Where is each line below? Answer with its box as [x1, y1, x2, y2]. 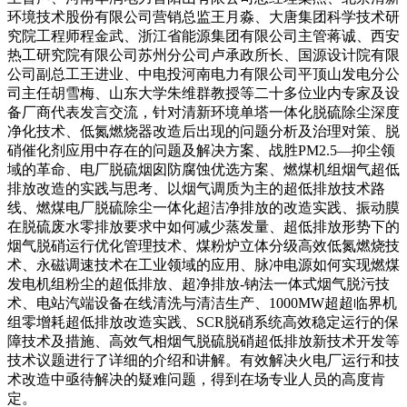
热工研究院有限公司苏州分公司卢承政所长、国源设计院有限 [7, 47, 400, 64]
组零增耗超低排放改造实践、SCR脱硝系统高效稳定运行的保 [7, 314, 399, 331]
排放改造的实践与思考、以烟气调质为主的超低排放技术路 [7, 181, 385, 197]
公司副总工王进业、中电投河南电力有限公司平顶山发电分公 [7, 66, 400, 83]
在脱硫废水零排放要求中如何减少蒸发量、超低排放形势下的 [7, 219, 400, 235]
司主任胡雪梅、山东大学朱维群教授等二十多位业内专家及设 [7, 85, 400, 102]
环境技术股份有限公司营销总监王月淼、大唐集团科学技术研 [7, 9, 400, 25]
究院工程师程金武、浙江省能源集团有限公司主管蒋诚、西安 [7, 28, 400, 45]
